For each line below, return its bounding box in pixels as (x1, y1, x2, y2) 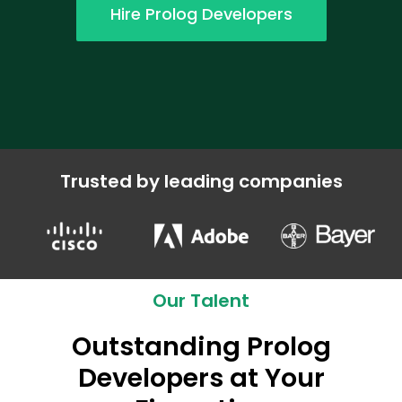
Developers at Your (77, 360, 325, 396)
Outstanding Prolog (71, 328, 331, 364)
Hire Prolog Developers (109, 3, 293, 25)
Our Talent (153, 288, 249, 313)
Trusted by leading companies (59, 169, 343, 194)
